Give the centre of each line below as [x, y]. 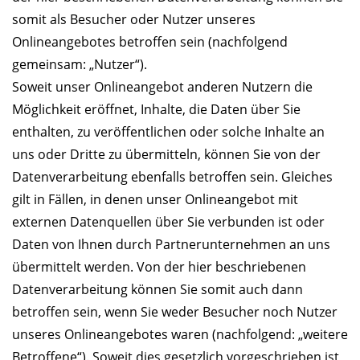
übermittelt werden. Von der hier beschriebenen [159, 267]
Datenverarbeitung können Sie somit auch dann [157, 290]
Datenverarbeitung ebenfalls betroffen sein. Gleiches [172, 177]
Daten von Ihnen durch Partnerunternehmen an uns [171, 245]
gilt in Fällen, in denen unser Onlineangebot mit [155, 200]
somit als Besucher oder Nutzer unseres [134, 20]
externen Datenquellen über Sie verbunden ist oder [168, 222]
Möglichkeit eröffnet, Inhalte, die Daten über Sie [156, 110]
